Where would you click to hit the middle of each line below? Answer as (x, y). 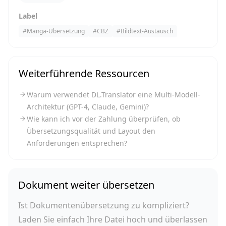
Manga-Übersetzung (56, 31)
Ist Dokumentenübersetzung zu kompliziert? (104, 205)
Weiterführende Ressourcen (84, 73)
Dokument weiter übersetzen (86, 185)
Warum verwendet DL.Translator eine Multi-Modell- (114, 95)
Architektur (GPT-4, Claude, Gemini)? (88, 107)
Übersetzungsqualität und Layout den (91, 131)
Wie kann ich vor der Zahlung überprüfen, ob (104, 119)
